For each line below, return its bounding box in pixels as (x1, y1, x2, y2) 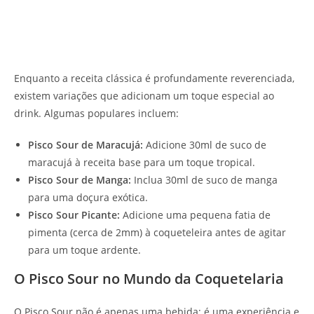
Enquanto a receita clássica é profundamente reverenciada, (14, 71, 294, 85)
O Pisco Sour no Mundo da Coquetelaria (14, 268, 284, 288)
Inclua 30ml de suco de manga (131, 172, 278, 186)
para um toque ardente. (28, 243, 141, 257)
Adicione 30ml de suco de (143, 137, 266, 151)
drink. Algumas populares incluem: (14, 106, 179, 120)
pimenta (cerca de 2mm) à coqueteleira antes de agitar (28, 225, 286, 239)
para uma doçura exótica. (28, 190, 148, 204)
